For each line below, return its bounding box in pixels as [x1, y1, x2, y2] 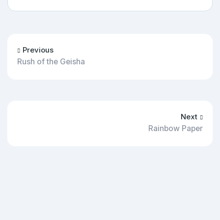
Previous [23, 45, 54, 55]
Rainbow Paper [148, 123, 203, 133]
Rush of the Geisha [17, 56, 85, 66]
